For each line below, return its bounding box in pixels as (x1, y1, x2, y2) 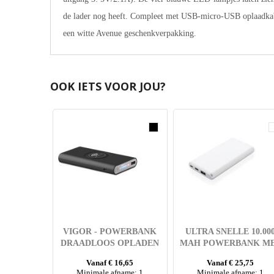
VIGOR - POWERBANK (63, 227, 157, 237)
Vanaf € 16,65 (86, 258, 134, 268)
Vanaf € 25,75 (207, 258, 254, 268)
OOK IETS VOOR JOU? (50, 79, 166, 94)
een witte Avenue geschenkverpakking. (62, 29, 196, 38)
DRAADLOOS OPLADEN (61, 239, 160, 248)
